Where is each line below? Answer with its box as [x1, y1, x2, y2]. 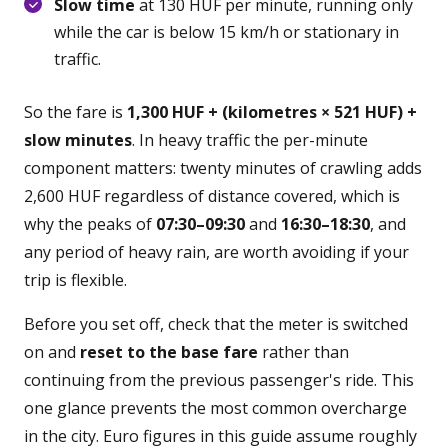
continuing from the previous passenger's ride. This [24, 369, 414, 391]
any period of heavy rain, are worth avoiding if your [24, 241, 409, 263]
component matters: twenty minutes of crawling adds [24, 157, 422, 179]
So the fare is [24, 101, 127, 123]
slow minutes [24, 129, 132, 151]
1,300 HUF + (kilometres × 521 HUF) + [127, 101, 417, 123]
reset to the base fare [80, 341, 258, 363]
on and [24, 341, 80, 363]
